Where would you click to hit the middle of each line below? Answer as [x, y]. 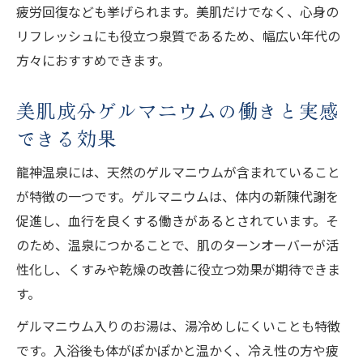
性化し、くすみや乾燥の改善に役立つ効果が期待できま [178, 269]
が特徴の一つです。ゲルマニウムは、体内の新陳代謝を [177, 196]
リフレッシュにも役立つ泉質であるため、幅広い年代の [178, 35]
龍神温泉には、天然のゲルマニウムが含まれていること [178, 171]
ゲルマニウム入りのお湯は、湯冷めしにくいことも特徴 [178, 325]
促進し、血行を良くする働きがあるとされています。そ [177, 220]
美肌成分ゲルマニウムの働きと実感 [178, 110]
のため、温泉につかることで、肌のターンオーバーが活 [177, 244]
